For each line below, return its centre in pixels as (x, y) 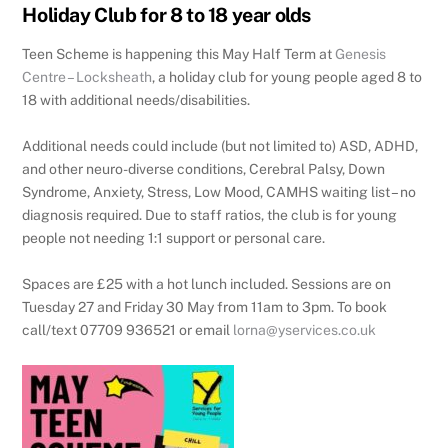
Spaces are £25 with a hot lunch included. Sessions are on (207, 284)
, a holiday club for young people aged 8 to (287, 77)
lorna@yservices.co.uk (305, 330)
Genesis (361, 54)
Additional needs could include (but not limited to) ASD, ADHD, (220, 146)
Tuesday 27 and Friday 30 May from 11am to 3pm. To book (205, 307)
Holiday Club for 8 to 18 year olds (167, 14)
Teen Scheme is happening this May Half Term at (179, 54)
